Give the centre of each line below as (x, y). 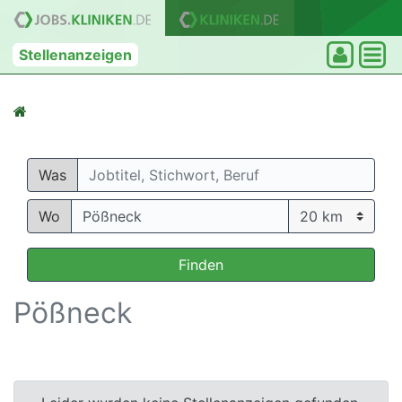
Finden (201, 265)
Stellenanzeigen (75, 55)
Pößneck (73, 313)
